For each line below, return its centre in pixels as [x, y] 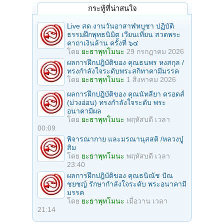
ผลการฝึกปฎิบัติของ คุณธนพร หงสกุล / [125, 62]
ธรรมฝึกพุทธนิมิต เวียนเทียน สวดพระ [124, 34]
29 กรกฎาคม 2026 [155, 51]
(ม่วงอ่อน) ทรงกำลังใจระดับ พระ [116, 102]
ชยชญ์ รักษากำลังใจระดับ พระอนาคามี [127, 184]
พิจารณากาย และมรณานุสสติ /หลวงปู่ [125, 139]
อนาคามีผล [84, 111]
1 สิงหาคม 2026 [151, 79]
